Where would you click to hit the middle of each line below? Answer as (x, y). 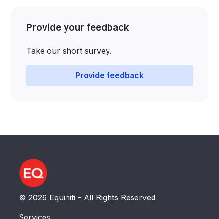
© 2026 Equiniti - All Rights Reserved (87, 197)
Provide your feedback (78, 28)
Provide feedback (109, 75)
